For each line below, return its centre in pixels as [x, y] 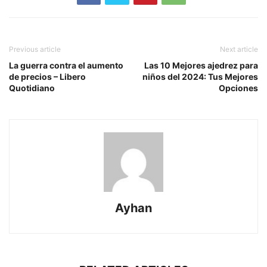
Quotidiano [32, 88]
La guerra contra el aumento [66, 66]
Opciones [238, 88]
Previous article [35, 49]
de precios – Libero [47, 77]
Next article [239, 49]
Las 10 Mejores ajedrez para [201, 66]
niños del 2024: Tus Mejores [200, 77]
